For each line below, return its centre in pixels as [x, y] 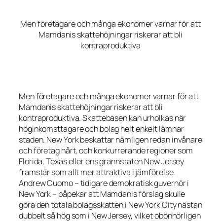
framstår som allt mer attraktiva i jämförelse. [97, 172]
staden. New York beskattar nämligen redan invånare [110, 140]
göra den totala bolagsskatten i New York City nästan [110, 205]
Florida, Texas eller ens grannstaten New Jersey [102, 162]
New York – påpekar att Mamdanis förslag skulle [102, 194]
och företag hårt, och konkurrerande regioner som [106, 151]
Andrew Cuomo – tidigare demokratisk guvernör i [104, 183]
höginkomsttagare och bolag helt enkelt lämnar [101, 129]
